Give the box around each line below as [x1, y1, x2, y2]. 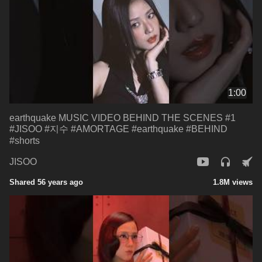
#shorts [9, 135, 40, 146]
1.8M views [213, 177, 253, 187]
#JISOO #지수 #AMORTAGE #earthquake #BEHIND [9, 123, 227, 134]
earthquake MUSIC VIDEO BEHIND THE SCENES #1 [9, 112, 236, 123]
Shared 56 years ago [9, 177, 83, 187]
